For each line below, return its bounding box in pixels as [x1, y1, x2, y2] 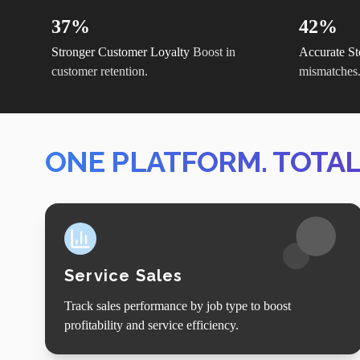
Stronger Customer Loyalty [51, 44, 190, 59]
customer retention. [51, 63, 148, 78]
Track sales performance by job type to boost [64, 298, 291, 313]
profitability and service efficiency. [64, 317, 239, 332]
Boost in [193, 44, 235, 59]
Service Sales [64, 265, 183, 285]
